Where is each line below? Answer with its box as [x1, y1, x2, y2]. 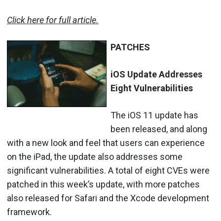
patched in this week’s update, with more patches [7, 179, 200, 189]
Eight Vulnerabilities [110, 82, 193, 93]
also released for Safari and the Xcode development [7, 192, 209, 203]
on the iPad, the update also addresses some [7, 151, 183, 162]
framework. [7, 206, 52, 217]
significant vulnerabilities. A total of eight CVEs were [7, 165, 210, 176]
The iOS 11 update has [110, 110, 198, 120]
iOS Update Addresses [110, 69, 202, 79]
